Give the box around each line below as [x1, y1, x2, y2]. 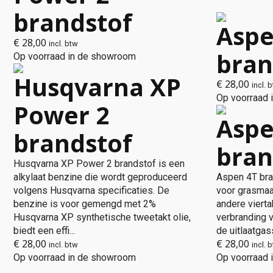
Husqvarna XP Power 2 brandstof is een [13, 158, 185, 169]
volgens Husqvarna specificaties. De [13, 185, 169, 196]
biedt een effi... [13, 225, 75, 236]
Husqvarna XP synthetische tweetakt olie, [13, 211, 191, 223]
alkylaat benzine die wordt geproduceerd [13, 171, 187, 183]
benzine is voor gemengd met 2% [13, 198, 156, 210]
